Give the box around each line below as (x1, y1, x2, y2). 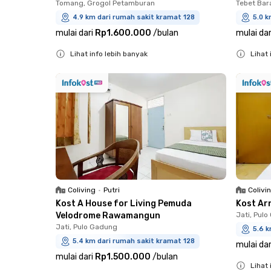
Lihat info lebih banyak (70, 49, 148, 58)
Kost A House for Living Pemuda (56, 198, 192, 209)
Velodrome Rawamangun (56, 210, 160, 221)
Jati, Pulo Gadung (56, 222, 117, 231)
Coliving (68, 185, 96, 194)
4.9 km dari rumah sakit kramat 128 (73, 13, 195, 21)
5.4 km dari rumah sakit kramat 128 (73, 237, 195, 245)
